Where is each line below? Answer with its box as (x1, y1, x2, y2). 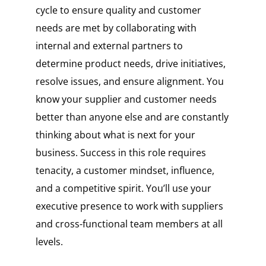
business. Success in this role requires (35, 146, 206, 160)
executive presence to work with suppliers (35, 199, 223, 213)
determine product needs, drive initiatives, (35, 57, 226, 71)
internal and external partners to (35, 39, 183, 53)
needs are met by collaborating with (35, 21, 197, 35)
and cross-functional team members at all (35, 217, 223, 231)
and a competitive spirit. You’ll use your (35, 182, 211, 195)
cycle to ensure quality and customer (35, 4, 201, 17)
